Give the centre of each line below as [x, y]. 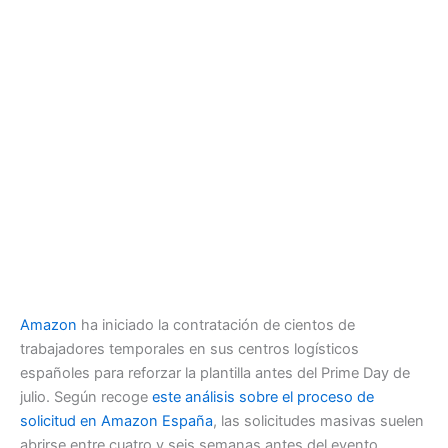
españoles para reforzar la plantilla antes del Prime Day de [215, 373]
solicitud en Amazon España [116, 421]
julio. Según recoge [86, 397]
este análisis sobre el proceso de [263, 397]
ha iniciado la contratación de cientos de [216, 325]
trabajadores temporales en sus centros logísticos [189, 349]
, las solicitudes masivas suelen [318, 421]
